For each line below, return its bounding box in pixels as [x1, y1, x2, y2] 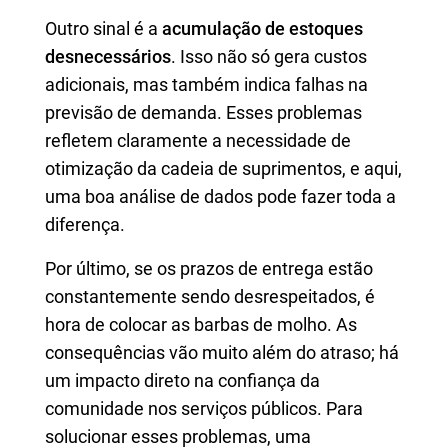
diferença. [45, 214, 125, 235]
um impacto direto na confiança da [45, 370, 320, 391]
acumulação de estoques [162, 18, 363, 39]
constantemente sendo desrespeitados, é [45, 286, 375, 307]
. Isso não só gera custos [171, 46, 367, 67]
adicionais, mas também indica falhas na [45, 74, 368, 95]
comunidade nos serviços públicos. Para [45, 398, 363, 419]
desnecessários [45, 46, 171, 67]
